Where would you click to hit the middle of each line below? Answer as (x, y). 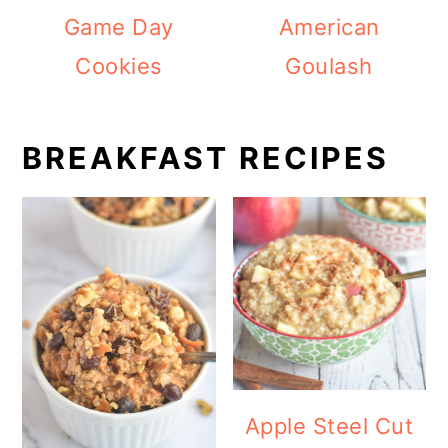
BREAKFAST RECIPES (206, 158)
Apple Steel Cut (329, 426)
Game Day (118, 27)
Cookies (119, 66)
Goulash (329, 66)
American (329, 27)
